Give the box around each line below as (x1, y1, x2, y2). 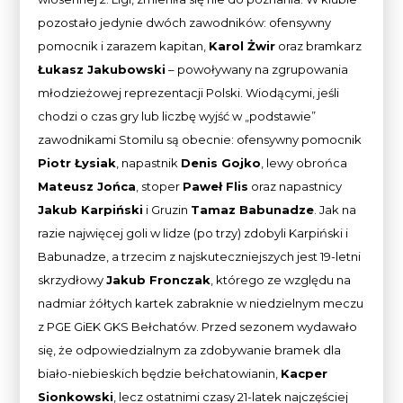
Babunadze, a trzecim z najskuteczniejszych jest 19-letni (38, 248, 362, 264)
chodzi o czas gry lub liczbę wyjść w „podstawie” (38, 108, 317, 123)
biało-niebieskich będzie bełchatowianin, (38, 365, 282, 381)
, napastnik (116, 155, 182, 170)
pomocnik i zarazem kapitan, (38, 38, 210, 53)
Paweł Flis (183, 178, 249, 193)
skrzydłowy (38, 272, 107, 287)
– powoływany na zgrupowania (166, 61, 349, 76)
